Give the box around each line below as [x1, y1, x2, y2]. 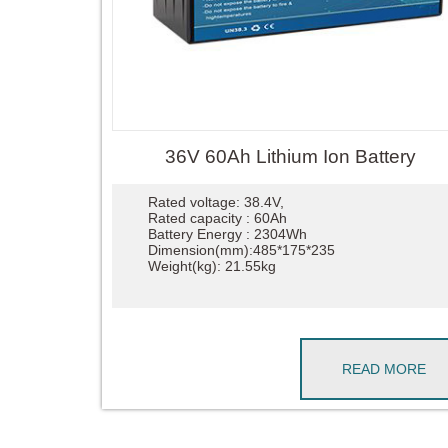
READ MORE [342, 360, 427, 377]
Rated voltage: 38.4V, [147, 193, 284, 210]
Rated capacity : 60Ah [147, 209, 287, 226]
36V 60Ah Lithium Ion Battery [164, 146, 416, 168]
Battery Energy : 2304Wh [147, 225, 307, 242]
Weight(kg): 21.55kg [147, 257, 276, 274]
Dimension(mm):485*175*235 [147, 241, 335, 258]
